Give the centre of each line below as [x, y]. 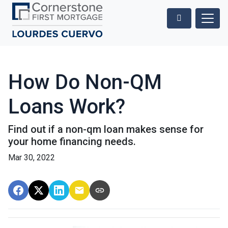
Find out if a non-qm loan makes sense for [106, 130]
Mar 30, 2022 [32, 158]
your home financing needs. [72, 142]
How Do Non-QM [85, 82]
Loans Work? [67, 107]
